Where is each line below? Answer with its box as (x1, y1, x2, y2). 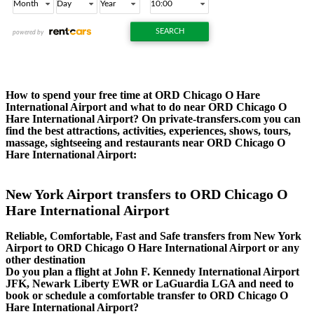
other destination (6, 254, 86, 266)
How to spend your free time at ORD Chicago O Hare (6, 88, 260, 101)
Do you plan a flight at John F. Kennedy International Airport (6, 266, 299, 278)
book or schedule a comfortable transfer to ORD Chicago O (6, 289, 288, 302)
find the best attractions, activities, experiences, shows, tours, (6, 124, 291, 137)
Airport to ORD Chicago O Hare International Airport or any (6, 242, 299, 254)
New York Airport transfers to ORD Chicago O (6, 186, 288, 202)
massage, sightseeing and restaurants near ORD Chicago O (6, 136, 285, 149)
